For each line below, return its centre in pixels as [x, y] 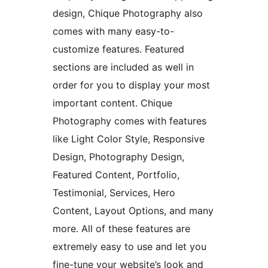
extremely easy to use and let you [130, 247]
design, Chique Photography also [128, 13]
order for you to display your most [131, 85]
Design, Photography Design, [118, 157]
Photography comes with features [130, 121]
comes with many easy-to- [113, 31]
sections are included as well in [123, 67]
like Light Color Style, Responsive [129, 139]
